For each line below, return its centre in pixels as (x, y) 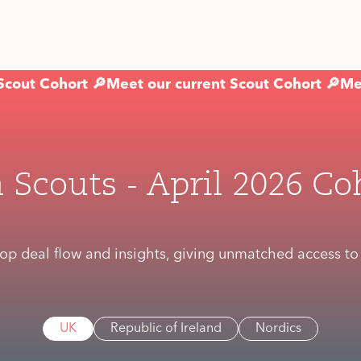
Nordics (278, 328)
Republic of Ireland (166, 328)
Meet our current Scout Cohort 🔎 (223, 85)
